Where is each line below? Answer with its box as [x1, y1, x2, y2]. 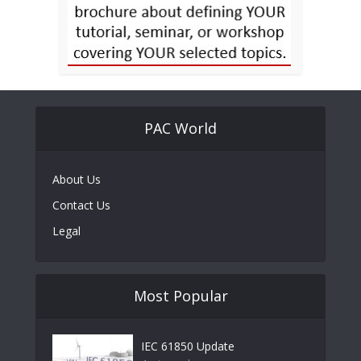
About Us [52, 171, 101, 187]
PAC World [144, 118, 217, 138]
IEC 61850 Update [141, 338, 234, 354]
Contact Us [52, 197, 110, 213]
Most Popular [133, 285, 228, 305]
